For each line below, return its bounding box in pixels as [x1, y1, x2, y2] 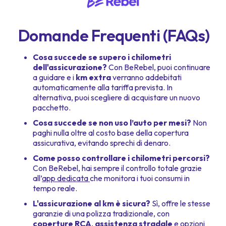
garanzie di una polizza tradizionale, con [33, 208, 169, 219]
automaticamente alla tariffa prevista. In [33, 82, 173, 93]
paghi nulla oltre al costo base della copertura [33, 128, 189, 138]
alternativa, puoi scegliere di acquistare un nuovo [33, 92, 200, 103]
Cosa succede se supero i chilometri [33, 52, 171, 63]
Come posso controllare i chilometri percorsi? [33, 153, 210, 163]
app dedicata [42, 173, 90, 184]
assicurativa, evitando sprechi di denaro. [33, 138, 171, 148]
